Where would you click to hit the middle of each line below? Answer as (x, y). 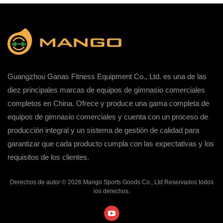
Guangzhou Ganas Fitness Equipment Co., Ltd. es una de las (107, 76)
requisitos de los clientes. (48, 157)
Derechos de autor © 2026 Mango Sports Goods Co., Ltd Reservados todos (111, 182)
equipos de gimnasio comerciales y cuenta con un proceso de (108, 116)
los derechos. (111, 191)
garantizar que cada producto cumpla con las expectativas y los (111, 143)
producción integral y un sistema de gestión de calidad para (103, 130)
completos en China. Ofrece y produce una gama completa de (108, 103)
